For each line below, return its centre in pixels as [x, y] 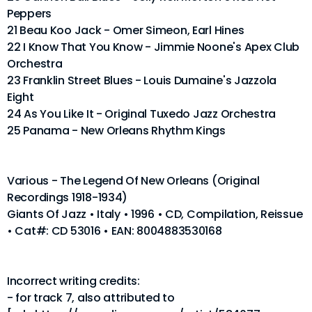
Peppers [30, 13]
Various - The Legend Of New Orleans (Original [133, 180]
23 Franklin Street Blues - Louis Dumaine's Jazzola [142, 80]
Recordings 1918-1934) [68, 197]
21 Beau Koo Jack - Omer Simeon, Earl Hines [126, 30]
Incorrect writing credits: [73, 281]
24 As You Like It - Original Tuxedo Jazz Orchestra [141, 114]
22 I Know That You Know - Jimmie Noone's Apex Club [154, 47]
